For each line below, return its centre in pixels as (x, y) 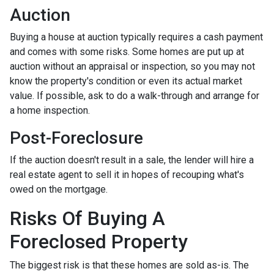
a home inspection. (50, 110)
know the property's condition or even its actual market (126, 81)
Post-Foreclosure (76, 138)
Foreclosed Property (99, 242)
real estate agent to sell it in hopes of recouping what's (127, 175)
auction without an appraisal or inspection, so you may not (132, 66)
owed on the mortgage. (59, 189)
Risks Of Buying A (87, 218)
